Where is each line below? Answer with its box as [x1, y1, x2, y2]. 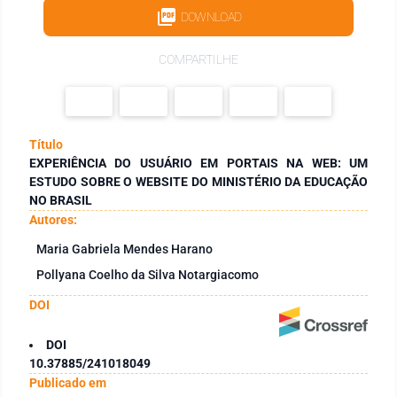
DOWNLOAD [180, 9, 242, 24]
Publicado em [29, 375, 106, 390]
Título [29, 136, 63, 152]
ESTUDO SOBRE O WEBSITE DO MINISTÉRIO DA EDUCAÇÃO [29, 174, 368, 189]
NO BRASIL [29, 192, 92, 207]
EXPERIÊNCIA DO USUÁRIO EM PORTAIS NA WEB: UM [29, 155, 368, 170]
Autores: [29, 212, 77, 227]
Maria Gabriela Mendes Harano [36, 241, 213, 256]
